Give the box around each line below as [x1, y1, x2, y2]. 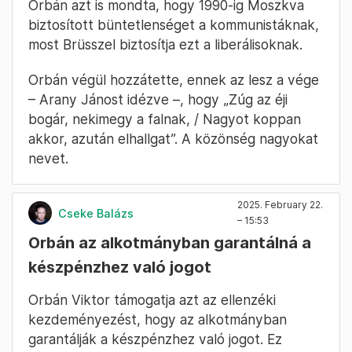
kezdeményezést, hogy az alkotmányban [28, 311, 287, 328]
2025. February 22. [237, 199, 323, 211]
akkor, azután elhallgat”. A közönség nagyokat [28, 130, 318, 148]
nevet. [28, 150, 68, 167]
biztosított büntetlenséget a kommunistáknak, [28, 16, 319, 34]
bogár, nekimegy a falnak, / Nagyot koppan [28, 111, 301, 128]
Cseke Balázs [58, 206, 134, 220]
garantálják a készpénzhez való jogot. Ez [28, 331, 282, 348]
